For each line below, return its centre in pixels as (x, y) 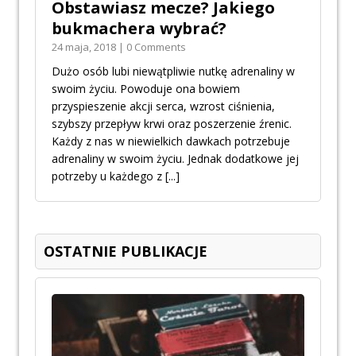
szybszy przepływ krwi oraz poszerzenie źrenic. (172, 124)
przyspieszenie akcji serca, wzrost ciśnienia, (163, 106)
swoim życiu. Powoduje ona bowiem (146, 89)
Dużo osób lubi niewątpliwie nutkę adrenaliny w (173, 72)
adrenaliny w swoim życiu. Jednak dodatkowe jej (175, 159)
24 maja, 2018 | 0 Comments (119, 47)
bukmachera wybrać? (139, 29)
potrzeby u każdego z (108, 176)
